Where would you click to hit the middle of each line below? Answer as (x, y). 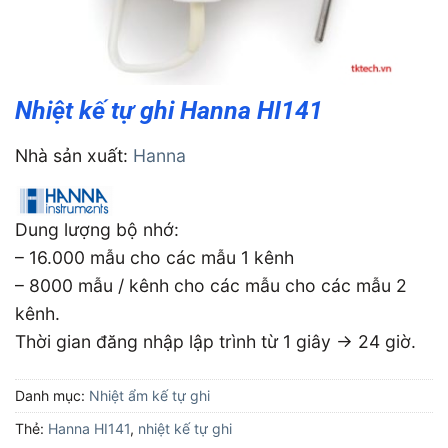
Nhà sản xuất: (74, 156)
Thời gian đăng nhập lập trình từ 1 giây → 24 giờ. (215, 341)
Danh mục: (52, 395)
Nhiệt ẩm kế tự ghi (149, 395)
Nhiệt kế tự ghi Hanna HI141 (169, 111)
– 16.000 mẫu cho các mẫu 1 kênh (154, 257)
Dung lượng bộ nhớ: (97, 229)
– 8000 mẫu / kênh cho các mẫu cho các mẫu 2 (211, 285)
